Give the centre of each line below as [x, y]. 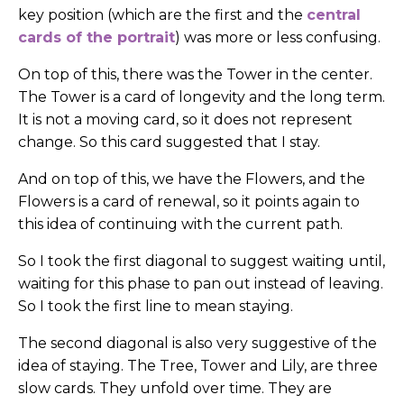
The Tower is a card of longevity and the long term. [202, 97]
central [334, 15]
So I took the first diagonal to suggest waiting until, [202, 262]
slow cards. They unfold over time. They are [175, 389]
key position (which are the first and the [162, 15]
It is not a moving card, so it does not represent [185, 120]
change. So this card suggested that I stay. [169, 142]
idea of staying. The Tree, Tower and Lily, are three [198, 366]
